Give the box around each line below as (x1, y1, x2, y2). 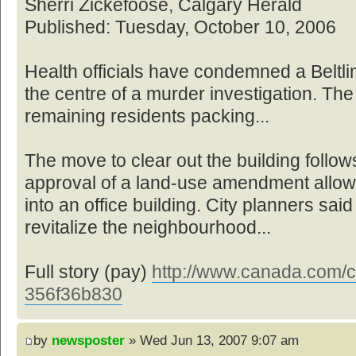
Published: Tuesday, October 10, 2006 (25, 17, 336, 38)
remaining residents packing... (25, 106, 269, 127)
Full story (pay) (25, 262, 152, 283)
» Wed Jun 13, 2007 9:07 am (125, 331, 299, 348)
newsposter (52, 331, 125, 348)
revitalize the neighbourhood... (25, 218, 271, 238)
